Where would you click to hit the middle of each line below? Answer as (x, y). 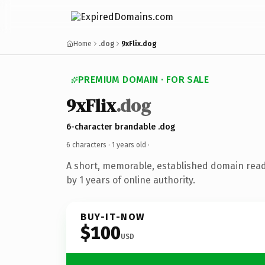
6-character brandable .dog (121, 127)
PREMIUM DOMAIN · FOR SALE (143, 80)
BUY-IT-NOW (113, 216)
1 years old (129, 145)
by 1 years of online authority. (131, 180)
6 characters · (89, 145)
